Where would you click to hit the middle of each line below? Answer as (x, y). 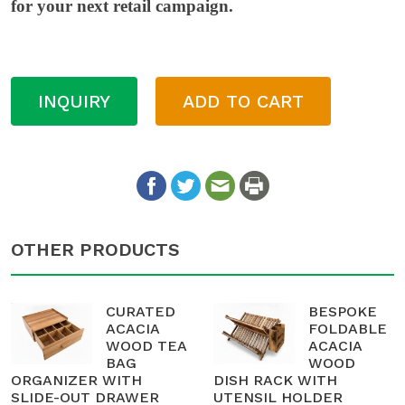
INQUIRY (74, 102)
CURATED (141, 312)
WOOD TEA (146, 346)
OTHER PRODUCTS (95, 250)
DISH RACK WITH (275, 381)
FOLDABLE (348, 329)
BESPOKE (343, 312)
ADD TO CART (243, 102)
